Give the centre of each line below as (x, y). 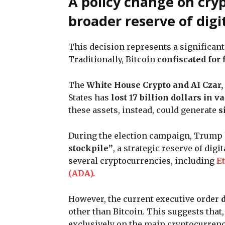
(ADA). (84, 173)
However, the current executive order (145, 199)
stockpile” (91, 148)
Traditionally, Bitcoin (113, 59)
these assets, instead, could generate (143, 110)
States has (90, 97)
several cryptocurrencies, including (142, 160)
